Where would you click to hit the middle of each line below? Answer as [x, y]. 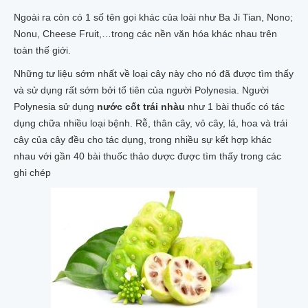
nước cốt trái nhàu [140, 107]
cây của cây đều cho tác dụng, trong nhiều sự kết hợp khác [143, 140]
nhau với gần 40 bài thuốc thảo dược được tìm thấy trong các [147, 156]
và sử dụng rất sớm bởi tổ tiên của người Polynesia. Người [141, 90]
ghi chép [32, 173]
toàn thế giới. [42, 50]
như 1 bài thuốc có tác [235, 107]
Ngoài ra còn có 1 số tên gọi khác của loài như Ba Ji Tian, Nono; [153, 17]
